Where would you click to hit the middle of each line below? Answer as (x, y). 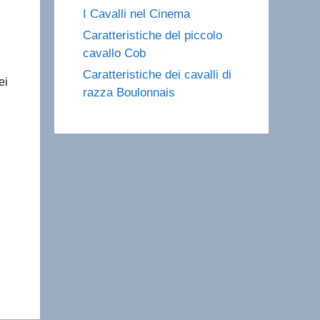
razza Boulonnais (129, 92)
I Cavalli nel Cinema (136, 14)
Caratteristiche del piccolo (152, 35)
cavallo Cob (114, 53)
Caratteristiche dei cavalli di (157, 75)
